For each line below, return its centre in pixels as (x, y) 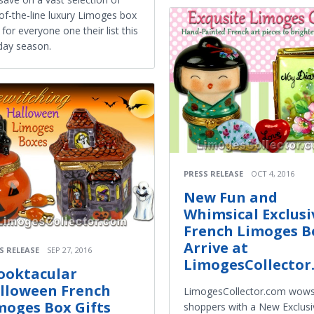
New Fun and (231, 198)
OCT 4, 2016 (273, 174)
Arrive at (216, 248)
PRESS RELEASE (213, 174)
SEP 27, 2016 (69, 250)
